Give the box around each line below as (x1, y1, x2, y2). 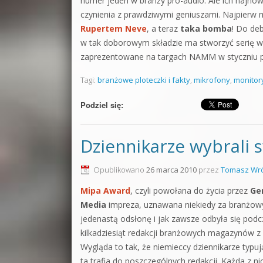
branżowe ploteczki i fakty (97, 75, 190, 85)
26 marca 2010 (146, 164, 197, 175)
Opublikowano (93, 164, 146, 175)
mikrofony (194, 75, 230, 85)
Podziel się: (80, 99, 123, 110)
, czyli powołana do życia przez (130, 185, 250, 196)
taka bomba (180, 23, 232, 34)
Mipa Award (80, 185, 130, 196)
